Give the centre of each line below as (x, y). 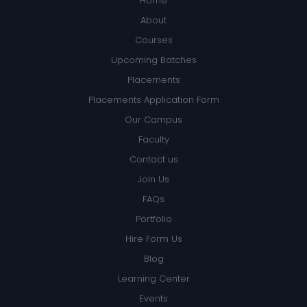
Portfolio (153, 219)
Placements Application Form (153, 99)
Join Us (153, 179)
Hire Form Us (153, 238)
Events (153, 298)
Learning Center (153, 278)
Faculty (153, 139)
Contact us (153, 159)
